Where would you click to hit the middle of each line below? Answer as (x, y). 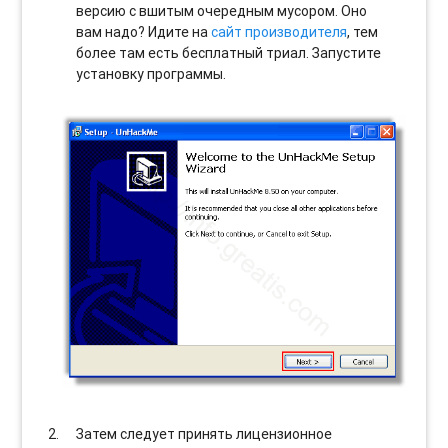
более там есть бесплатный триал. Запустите (229, 53)
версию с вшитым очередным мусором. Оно (222, 11)
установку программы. (151, 74)
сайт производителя (279, 32)
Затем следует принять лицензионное (204, 433)
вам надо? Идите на (144, 32)
